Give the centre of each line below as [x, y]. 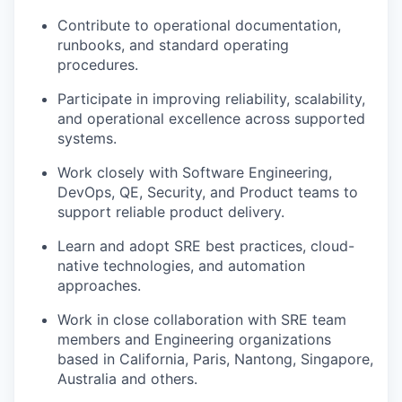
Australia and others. [127, 379]
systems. [87, 139]
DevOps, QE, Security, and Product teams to [208, 192]
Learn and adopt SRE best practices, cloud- [206, 246]
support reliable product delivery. [171, 212]
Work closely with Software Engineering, [195, 173]
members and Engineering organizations [194, 340]
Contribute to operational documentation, [199, 26]
